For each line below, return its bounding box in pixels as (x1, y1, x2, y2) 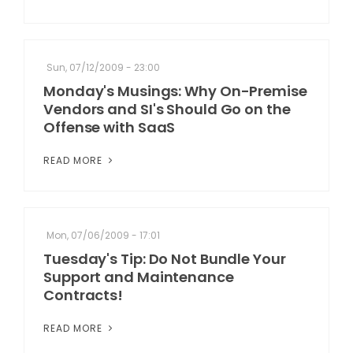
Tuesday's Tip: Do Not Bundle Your (43, 249, 286, 269)
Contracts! (43, 285, 124, 305)
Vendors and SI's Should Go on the (43, 99, 291, 119)
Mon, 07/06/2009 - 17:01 (46, 229, 160, 242)
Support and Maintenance (43, 267, 234, 287)
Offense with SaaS (43, 117, 176, 137)
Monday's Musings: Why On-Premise (43, 81, 307, 101)
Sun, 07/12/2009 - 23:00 (46, 61, 160, 74)
